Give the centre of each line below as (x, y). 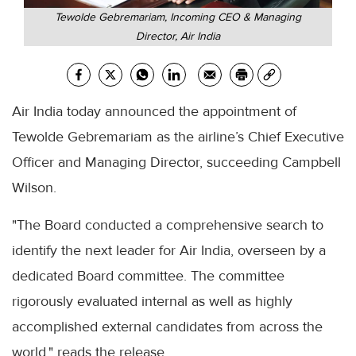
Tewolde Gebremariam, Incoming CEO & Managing (178, 17)
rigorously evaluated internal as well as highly (152, 301)
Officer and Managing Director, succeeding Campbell (176, 162)
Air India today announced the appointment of (154, 111)
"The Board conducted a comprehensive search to (168, 224)
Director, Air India (178, 36)
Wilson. (34, 187)
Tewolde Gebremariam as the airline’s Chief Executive (178, 136)
